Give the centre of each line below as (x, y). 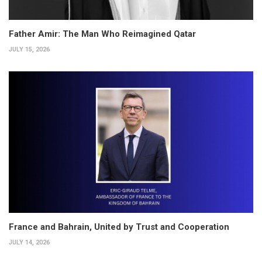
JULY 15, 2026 (29, 49)
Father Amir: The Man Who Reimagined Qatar (102, 34)
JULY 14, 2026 (29, 243)
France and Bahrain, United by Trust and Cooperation (119, 227)
